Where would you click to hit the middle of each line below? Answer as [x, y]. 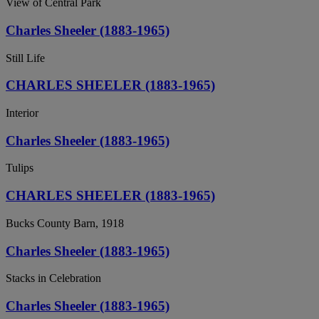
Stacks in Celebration [53, 278]
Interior [22, 113]
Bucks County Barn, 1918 [65, 223]
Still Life [25, 58]
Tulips [20, 168]
